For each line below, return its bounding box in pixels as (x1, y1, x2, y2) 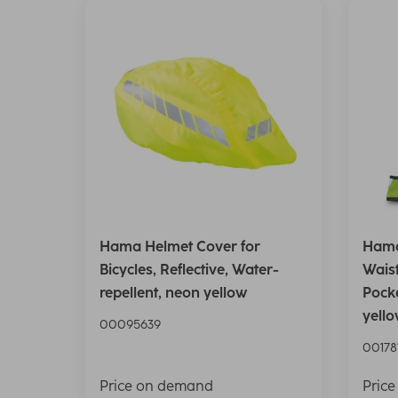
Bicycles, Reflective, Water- (99, 261, 279, 279)
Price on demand (99, 378, 213, 395)
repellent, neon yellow (99, 284, 247, 302)
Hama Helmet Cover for (99, 238, 260, 256)
